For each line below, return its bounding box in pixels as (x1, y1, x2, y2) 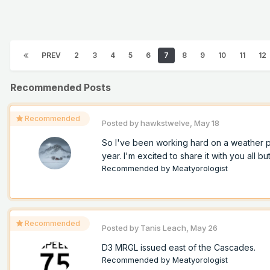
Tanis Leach (140, 223, 186, 233)
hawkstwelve (140, 118, 190, 128)
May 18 (194, 118, 219, 128)
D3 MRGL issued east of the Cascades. (102, 242, 258, 253)
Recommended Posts (10, 81, 111, 94)
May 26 (190, 223, 218, 233)
